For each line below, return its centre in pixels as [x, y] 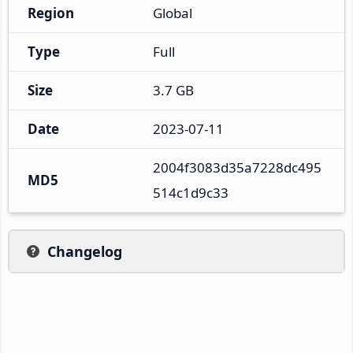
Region [51, 13]
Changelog [85, 251]
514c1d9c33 [191, 192]
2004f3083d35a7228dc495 [237, 167]
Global [173, 13]
